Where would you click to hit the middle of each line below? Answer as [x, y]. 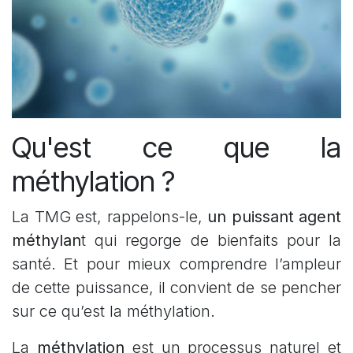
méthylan [46, 241]
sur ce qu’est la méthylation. [113, 312]
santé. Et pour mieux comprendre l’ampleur [176, 264]
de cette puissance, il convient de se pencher [176, 288]
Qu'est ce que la [176, 148]
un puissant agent [274, 217]
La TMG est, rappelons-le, [110, 217]
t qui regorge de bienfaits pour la [211, 241]
